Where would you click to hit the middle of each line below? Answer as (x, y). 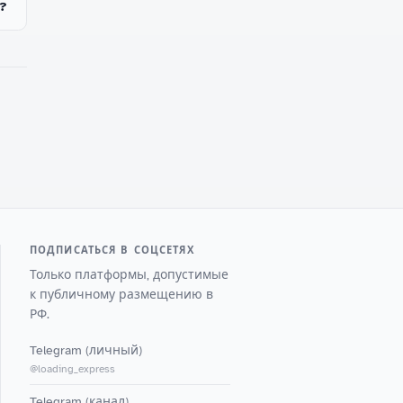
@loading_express (72, 369)
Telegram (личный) (85, 351)
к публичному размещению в (121, 294)
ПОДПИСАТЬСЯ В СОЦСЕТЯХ (112, 251)
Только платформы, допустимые (129, 274)
